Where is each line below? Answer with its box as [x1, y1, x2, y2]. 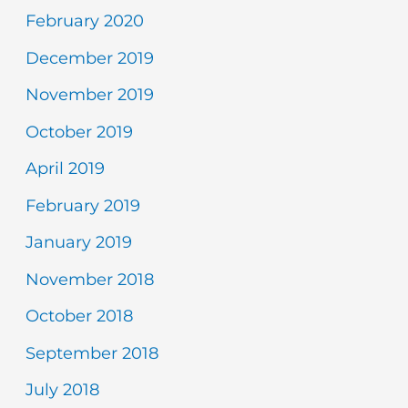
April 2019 [25, 158, 105, 179]
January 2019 [25, 232, 132, 253]
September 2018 [25, 342, 158, 363]
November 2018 [25, 269, 154, 290]
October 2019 [25, 121, 133, 142]
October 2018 [25, 306, 133, 327]
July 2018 [25, 380, 99, 401]
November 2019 [25, 85, 154, 106]
